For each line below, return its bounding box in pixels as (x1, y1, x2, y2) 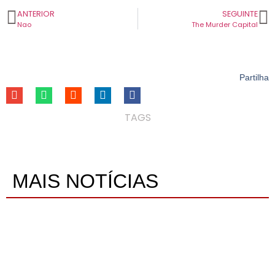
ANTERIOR (17, 8, 55, 19)
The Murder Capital (192, 19, 258, 29)
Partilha (239, 72, 269, 82)
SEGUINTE (222, 8, 258, 19)
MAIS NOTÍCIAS (12, 169, 158, 192)
